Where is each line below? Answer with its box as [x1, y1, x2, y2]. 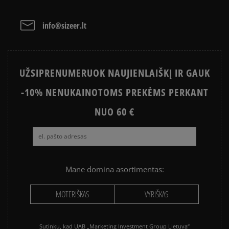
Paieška [184, 26, 208, 34]
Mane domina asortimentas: [65, 164, 164, 175]
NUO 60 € [95, 105, 134, 119]
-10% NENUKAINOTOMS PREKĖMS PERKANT [20, 85, 209, 100]
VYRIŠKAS [145, 189, 169, 200]
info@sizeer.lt [42, 19, 86, 31]
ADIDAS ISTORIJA [5, 4, 60, 13]
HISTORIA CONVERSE [118, 4, 185, 13]
